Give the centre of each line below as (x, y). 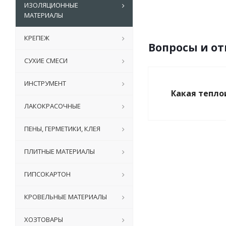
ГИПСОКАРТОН (47, 174)
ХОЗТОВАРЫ (44, 220)
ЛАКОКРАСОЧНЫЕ (52, 106)
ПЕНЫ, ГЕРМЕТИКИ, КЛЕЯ (62, 129)
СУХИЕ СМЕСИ (46, 61)
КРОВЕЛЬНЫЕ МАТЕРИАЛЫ (66, 197)
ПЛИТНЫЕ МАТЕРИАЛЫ (60, 152)
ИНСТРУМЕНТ (45, 83)
